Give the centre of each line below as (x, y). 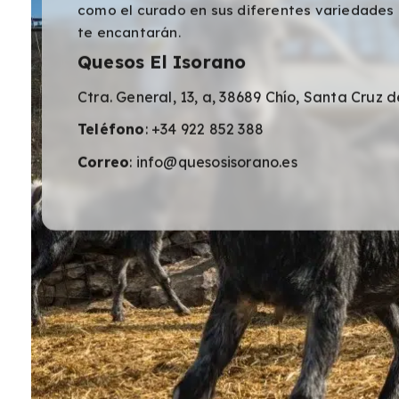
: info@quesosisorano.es (213, 162)
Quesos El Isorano (162, 61)
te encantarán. (129, 33)
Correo (104, 162)
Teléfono (111, 129)
